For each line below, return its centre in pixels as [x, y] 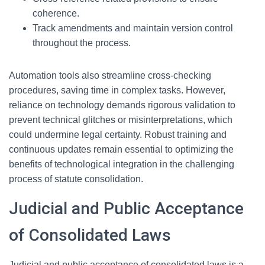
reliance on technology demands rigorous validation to [122, 105]
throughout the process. [82, 43]
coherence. [56, 13]
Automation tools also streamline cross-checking [110, 75]
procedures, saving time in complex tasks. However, [117, 90]
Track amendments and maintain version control [133, 28]
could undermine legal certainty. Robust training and [118, 135]
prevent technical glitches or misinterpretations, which [121, 120]
